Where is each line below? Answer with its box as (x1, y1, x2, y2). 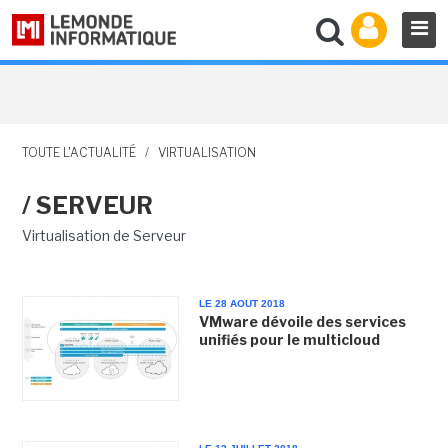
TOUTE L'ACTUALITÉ (21, 145, 136, 160)
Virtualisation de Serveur (21, 227, 186, 244)
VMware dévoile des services (198, 313, 406, 330)
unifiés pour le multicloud (198, 331, 380, 348)
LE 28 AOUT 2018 (198, 298, 285, 309)
